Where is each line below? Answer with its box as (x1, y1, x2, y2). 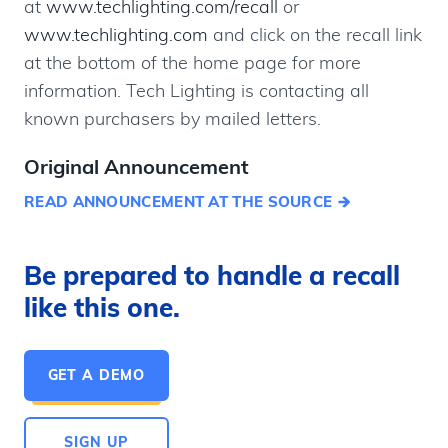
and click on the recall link (208, 22, 422, 46)
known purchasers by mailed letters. (24, 106, 321, 130)
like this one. (24, 290, 180, 324)
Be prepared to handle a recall (24, 258, 400, 292)
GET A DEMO (47, 366, 146, 385)
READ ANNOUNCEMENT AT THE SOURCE (24, 191, 333, 211)
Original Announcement (24, 153, 249, 179)
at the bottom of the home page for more (24, 50, 361, 74)
